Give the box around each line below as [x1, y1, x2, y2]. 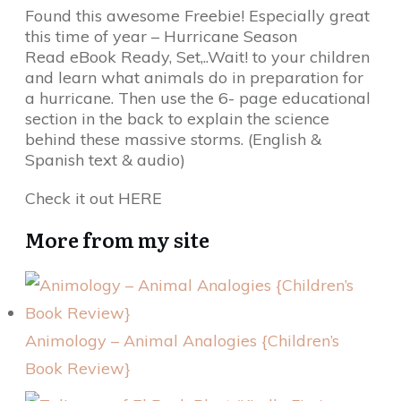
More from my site [25, 225, 209, 255]
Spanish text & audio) [25, 149, 185, 171]
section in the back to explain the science [25, 108, 329, 130]
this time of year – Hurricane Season [25, 26, 297, 47]
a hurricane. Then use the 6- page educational [25, 88, 371, 109]
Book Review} [25, 358, 131, 380]
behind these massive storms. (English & [25, 129, 321, 150]
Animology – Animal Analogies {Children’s [25, 330, 339, 352]
